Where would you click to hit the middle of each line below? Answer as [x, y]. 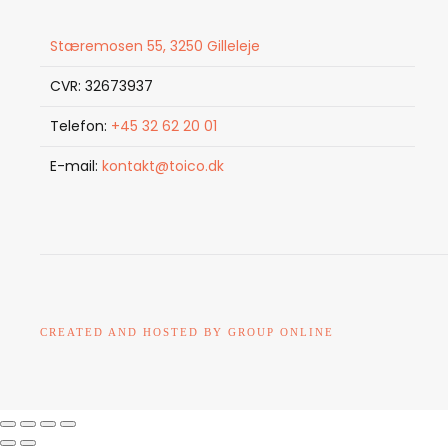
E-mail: [76, 166]
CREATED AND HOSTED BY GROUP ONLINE [187, 332]
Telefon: [80, 126]
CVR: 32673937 [101, 86]
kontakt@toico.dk [163, 166]
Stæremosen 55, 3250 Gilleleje [155, 46]
